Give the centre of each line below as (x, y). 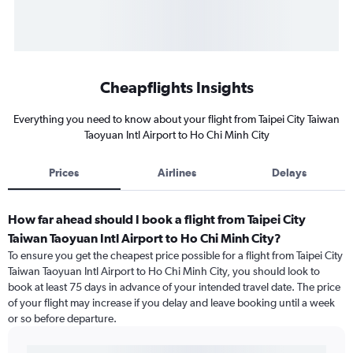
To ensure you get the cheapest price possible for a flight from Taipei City (175, 256)
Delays (289, 173)
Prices (64, 173)
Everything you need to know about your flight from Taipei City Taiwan (176, 119)
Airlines (176, 173)
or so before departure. (62, 319)
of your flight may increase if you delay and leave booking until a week (171, 303)
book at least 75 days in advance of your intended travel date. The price (174, 287)
